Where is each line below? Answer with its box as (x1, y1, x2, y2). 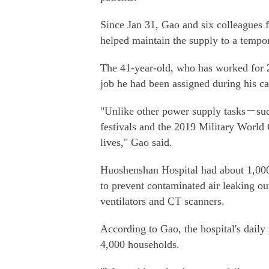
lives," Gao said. (100, 136, 172, 148)
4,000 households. (100, 238, 180, 250)
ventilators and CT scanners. (100, 195, 225, 207)
